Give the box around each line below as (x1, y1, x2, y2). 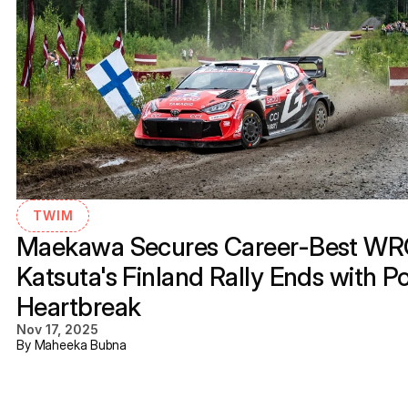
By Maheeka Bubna (16, 337, 127, 352)
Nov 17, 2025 (16, 321, 98, 337)
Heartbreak (16, 291, 141, 322)
